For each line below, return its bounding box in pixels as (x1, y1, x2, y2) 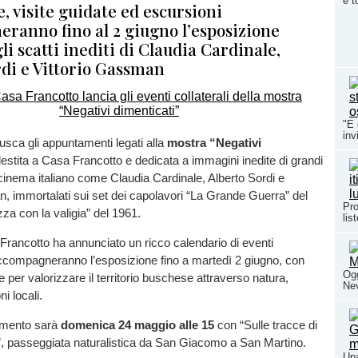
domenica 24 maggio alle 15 (61, 318, 214, 332)
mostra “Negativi (167, 136, 261, 149)
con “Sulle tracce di (214, 318, 317, 332)
